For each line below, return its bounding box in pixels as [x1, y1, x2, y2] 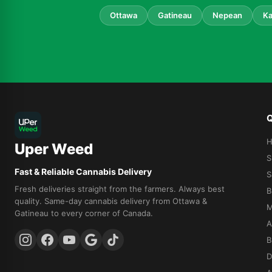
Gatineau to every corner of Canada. [15, 208, 153, 218]
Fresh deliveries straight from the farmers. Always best [15, 183, 225, 194]
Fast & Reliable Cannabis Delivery [15, 166, 152, 177]
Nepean [212, 10, 242, 20]
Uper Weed [15, 140, 93, 158]
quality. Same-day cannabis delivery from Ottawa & [15, 195, 207, 206]
